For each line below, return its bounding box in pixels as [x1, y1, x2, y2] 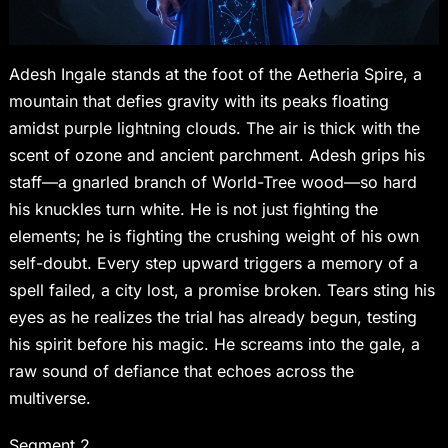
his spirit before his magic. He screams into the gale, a [8, 334, 420, 355]
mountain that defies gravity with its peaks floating [8, 91, 389, 112]
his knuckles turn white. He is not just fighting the [8, 199, 378, 220]
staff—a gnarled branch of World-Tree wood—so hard [8, 172, 417, 193]
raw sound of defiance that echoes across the [8, 361, 354, 382]
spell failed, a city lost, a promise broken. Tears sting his [8, 280, 435, 301]
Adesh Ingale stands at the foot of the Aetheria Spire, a [8, 64, 422, 85]
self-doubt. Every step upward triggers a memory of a [8, 253, 418, 274]
